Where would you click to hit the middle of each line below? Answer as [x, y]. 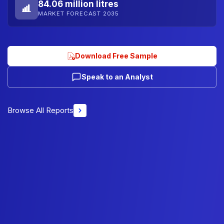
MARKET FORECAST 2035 [78, 13]
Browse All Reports [40, 110]
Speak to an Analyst [117, 76]
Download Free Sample [116, 55]
